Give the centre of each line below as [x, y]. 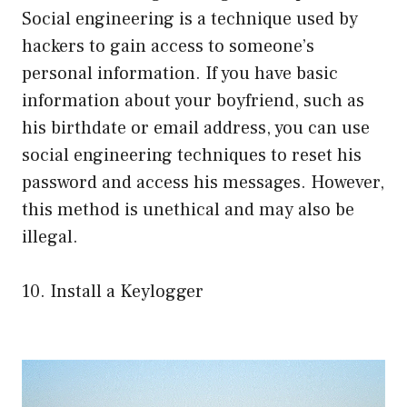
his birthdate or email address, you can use [196, 128]
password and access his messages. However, [203, 182]
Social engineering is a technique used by [190, 19]
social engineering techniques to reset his [192, 155]
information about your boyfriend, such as [193, 100]
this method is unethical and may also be [188, 209]
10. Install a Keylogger [113, 291]
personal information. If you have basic [180, 73]
